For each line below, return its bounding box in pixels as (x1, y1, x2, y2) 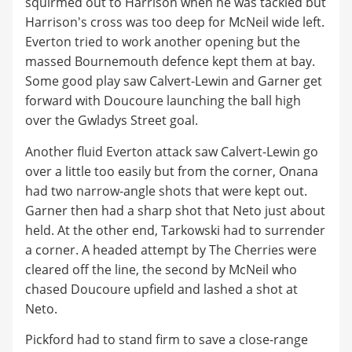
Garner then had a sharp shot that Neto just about (25, 201, 325, 219)
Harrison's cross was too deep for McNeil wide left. (25, 13, 324, 31)
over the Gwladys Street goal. (25, 112, 201, 130)
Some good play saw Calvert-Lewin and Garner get (25, 72, 322, 90)
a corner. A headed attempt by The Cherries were (25, 240, 317, 258)
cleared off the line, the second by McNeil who (25, 260, 297, 278)
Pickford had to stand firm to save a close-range (25, 331, 308, 349)
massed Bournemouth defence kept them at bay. (25, 53, 315, 71)
